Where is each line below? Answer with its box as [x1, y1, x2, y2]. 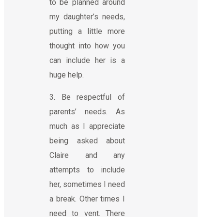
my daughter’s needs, [49, 12, 125, 21]
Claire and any [49, 150, 125, 160]
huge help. [49, 70, 84, 79]
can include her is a [49, 55, 125, 65]
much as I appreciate [49, 121, 125, 131]
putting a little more [49, 26, 125, 36]
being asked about [49, 136, 125, 145]
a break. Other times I [49, 194, 125, 203]
